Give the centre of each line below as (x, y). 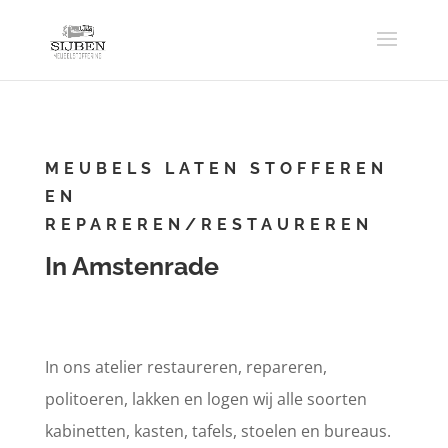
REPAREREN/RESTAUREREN (208, 224)
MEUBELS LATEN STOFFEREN (216, 168)
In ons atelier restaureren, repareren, (185, 367)
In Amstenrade (131, 266)
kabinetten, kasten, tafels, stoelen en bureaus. (217, 431)
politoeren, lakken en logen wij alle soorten (205, 399)
